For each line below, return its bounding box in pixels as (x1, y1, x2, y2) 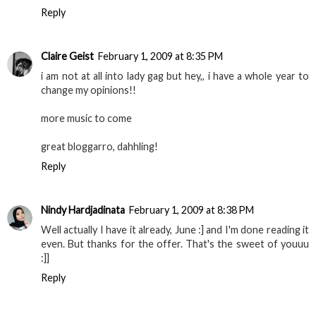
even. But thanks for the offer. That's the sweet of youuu (41, 238, 309, 250)
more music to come (41, 112, 132, 125)
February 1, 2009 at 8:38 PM (129, 204, 254, 217)
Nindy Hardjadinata (41, 204, 125, 217)
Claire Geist (41, 50, 94, 63)
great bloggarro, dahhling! (41, 140, 158, 153)
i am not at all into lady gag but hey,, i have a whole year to (41, 70, 309, 83)
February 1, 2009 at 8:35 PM (98, 50, 223, 63)
